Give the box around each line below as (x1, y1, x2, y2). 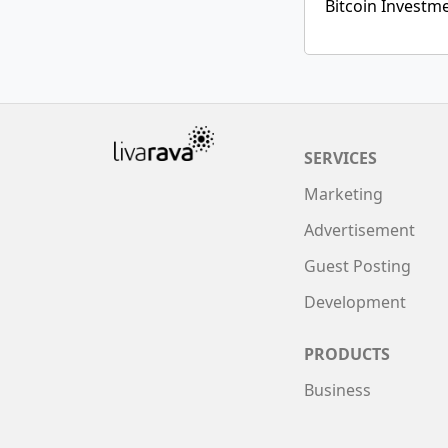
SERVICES (304, 147, 377, 169)
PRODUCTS (304, 343, 390, 365)
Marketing (304, 183, 383, 205)
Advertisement (304, 219, 415, 241)
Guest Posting (304, 255, 411, 277)
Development (304, 291, 406, 313)
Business (304, 379, 371, 401)
